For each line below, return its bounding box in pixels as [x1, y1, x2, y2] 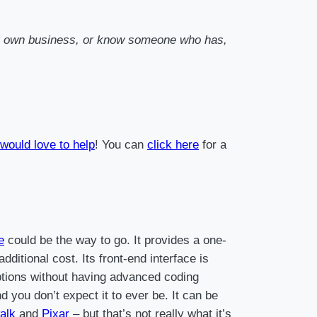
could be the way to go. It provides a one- [4, 233, 226, 247]
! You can [95, 137, 147, 151]
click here [147, 137, 199, 151]
